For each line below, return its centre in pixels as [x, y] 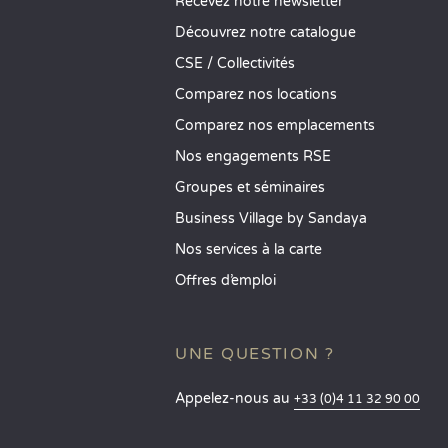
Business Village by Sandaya [271, 218]
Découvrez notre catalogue [265, 32]
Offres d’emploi [225, 280]
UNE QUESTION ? [255, 354]
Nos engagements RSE [253, 156]
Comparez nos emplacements [275, 125]
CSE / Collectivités [235, 63]
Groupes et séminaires [250, 187]
